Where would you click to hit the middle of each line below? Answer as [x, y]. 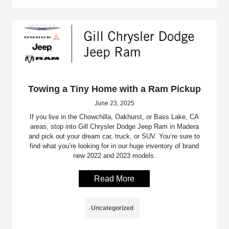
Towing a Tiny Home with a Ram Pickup [114, 89]
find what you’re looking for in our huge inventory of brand [114, 146]
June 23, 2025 [114, 104]
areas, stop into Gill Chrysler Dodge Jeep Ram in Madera [114, 127]
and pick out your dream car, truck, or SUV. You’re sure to [114, 136]
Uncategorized [112, 208]
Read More [114, 179]
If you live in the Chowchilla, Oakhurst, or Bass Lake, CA [114, 117]
